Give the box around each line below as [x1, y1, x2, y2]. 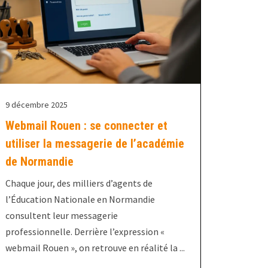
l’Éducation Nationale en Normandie [5, 193, 155, 206]
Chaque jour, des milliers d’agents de [5, 177, 153, 190]
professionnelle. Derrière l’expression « [5, 226, 165, 238]
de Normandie [5, 154, 74, 169]
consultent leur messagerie [5, 209, 118, 222]
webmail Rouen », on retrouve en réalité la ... [5, 242, 185, 254]
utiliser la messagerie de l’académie [5, 136, 184, 151]
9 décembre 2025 [5, 99, 68, 111]
